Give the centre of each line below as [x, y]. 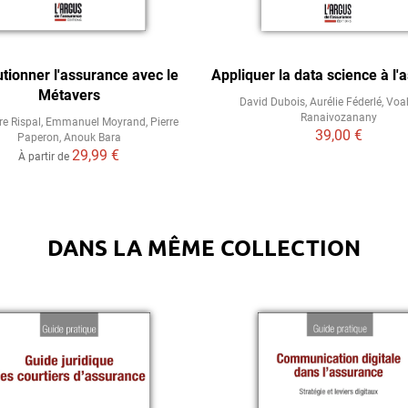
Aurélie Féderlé [346, 102]
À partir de [46, 157]
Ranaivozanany [339, 117]
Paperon [38, 138]
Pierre [165, 122]
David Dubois [273, 102]
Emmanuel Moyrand [96, 122]
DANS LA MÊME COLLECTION [204, 247]
